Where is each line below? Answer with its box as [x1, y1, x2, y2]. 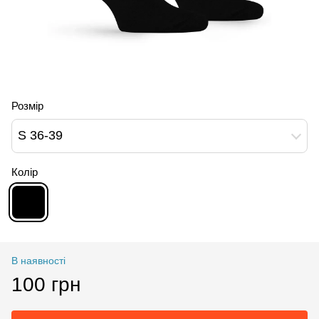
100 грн [11, 273, 80, 296]
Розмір [11, 99, 43, 112]
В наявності [11, 254, 66, 266]
